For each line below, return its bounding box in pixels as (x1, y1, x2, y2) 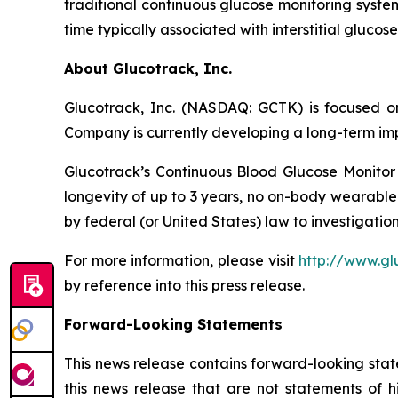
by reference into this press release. (64, 276, 305, 295)
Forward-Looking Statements (64, 315, 283, 334)
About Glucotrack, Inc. (64, 60, 232, 78)
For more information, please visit (64, 251, 299, 270)
